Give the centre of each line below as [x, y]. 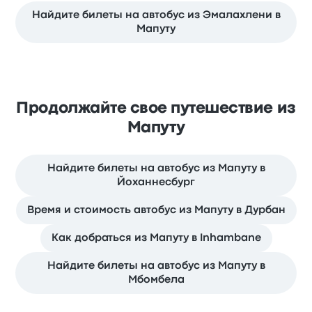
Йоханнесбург [156, 183]
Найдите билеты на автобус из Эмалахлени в [156, 16]
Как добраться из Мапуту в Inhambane [156, 239]
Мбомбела [156, 280]
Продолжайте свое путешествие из [156, 109]
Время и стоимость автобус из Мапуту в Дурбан [156, 211]
